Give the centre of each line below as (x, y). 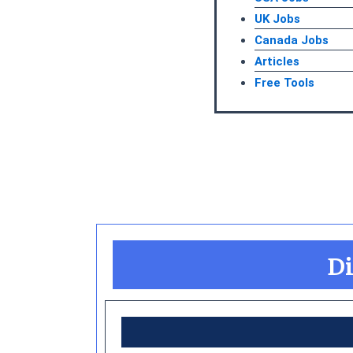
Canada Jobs (292, 41)
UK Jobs (277, 19)
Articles (277, 62)
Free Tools (284, 83)
